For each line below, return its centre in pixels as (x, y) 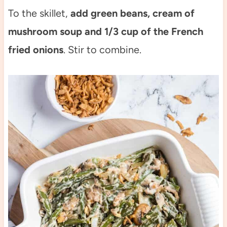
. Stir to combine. (102, 50)
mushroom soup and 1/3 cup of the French (105, 32)
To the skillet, (39, 13)
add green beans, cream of (132, 13)
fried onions (35, 50)
